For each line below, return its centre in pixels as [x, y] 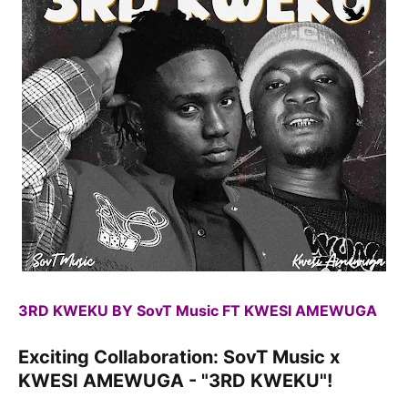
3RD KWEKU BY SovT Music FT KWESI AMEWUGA [199, 311]
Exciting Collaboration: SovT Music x [179, 357]
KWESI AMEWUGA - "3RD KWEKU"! [178, 381]
